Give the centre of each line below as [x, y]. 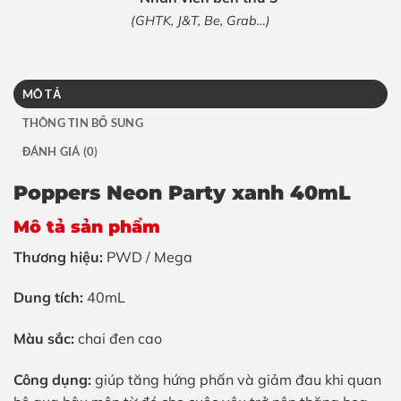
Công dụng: [52, 379]
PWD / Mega [148, 256]
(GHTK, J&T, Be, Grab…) [200, 20]
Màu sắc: [44, 339]
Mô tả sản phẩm [87, 226]
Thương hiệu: [58, 256]
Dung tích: [48, 298]
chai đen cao [118, 339]
